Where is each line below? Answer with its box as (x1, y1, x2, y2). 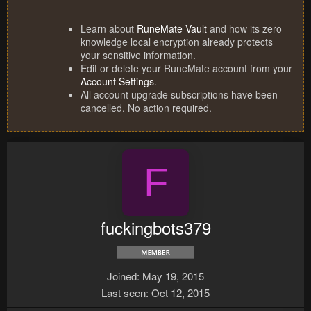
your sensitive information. (81, 48, 196, 62)
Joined (107, 269, 137, 284)
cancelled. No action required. (81, 101, 212, 115)
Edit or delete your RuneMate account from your (81, 61, 292, 76)
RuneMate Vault (137, 22, 207, 36)
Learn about (81, 22, 137, 36)
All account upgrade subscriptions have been (81, 87, 278, 102)
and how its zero (207, 22, 282, 36)
